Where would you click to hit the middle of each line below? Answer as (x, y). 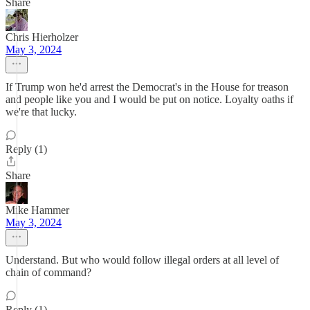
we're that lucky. (41, 112)
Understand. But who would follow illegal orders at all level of (142, 260)
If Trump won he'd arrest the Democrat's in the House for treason (147, 87)
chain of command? (48, 272)
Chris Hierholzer (42, 37)
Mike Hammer (37, 210)
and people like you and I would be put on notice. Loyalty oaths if (149, 99)
